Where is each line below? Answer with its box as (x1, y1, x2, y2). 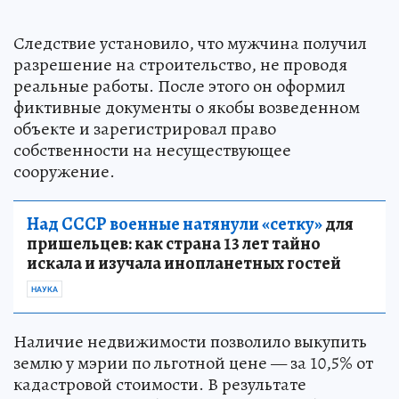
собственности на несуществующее (13, 138, 291, 163)
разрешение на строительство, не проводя (13, 53, 347, 77)
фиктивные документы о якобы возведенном (13, 95, 360, 120)
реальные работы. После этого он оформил (13, 74, 346, 99)
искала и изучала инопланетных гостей (27, 251, 341, 276)
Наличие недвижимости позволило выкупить (13, 330, 367, 354)
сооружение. (13, 159, 115, 184)
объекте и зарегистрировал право (13, 117, 276, 142)
